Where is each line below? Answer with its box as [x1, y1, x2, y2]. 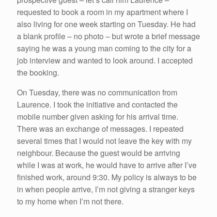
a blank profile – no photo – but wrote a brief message [17, 30, 200, 42]
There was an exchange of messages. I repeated [17, 123, 184, 134]
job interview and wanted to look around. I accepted [17, 54, 193, 66]
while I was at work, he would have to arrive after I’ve [17, 159, 197, 170]
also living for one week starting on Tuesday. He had [17, 18, 196, 30]
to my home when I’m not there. [17, 195, 124, 207]
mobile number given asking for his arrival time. [17, 110, 178, 122]
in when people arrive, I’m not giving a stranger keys [17, 183, 195, 195]
